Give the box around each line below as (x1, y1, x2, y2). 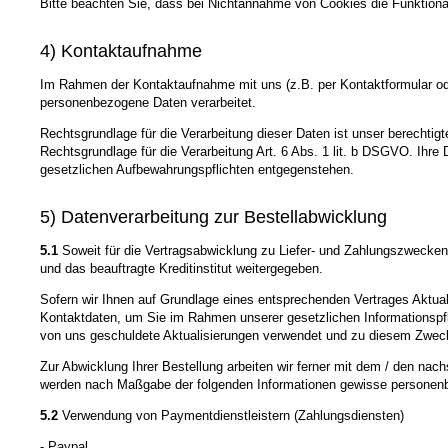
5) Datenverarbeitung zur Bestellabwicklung (40, 207, 387, 228)
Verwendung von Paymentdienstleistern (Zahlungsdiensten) (58, 408, 404, 424)
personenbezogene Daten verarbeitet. (40, 94, 256, 110)
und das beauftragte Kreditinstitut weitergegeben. (40, 261, 323, 277)
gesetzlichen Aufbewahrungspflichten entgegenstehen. (40, 161, 354, 177)
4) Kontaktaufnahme (40, 40, 202, 61)
